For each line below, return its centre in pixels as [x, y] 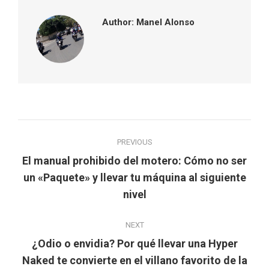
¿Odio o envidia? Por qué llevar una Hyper [134, 244]
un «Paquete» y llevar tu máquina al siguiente [134, 178]
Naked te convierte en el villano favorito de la [134, 261]
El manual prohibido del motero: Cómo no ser [134, 161]
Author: [118, 23]
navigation [63, 157]
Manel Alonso [164, 23]
